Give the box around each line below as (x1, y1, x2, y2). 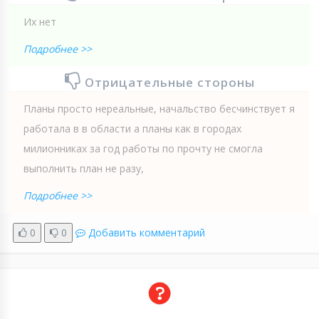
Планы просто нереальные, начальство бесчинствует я (23, 101, 295, 115)
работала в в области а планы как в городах (23, 121, 241, 135)
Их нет (23, 14, 56, 28)
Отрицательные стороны (84, 73, 255, 90)
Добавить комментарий (88, 225, 205, 239)
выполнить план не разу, (23, 161, 144, 175)
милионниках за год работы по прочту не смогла (23, 141, 263, 155)
